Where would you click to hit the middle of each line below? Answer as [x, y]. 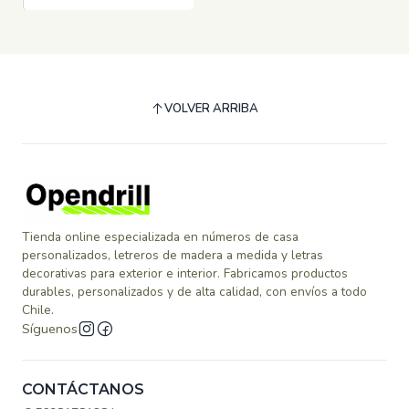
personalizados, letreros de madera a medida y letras [173, 256]
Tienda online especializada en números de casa [160, 237]
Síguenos [50, 329]
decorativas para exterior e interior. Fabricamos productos [185, 274]
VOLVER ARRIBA [211, 109]
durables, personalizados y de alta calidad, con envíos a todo [194, 292]
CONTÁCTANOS [83, 390]
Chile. [38, 310]
